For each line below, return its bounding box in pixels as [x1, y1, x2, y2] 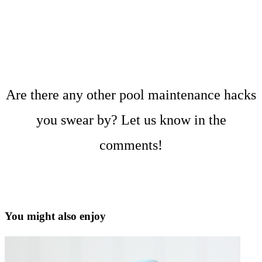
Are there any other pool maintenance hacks [6, 87, 256, 102]
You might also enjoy [5, 209, 106, 222]
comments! [99, 137, 163, 153]
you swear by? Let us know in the [36, 112, 226, 127]
